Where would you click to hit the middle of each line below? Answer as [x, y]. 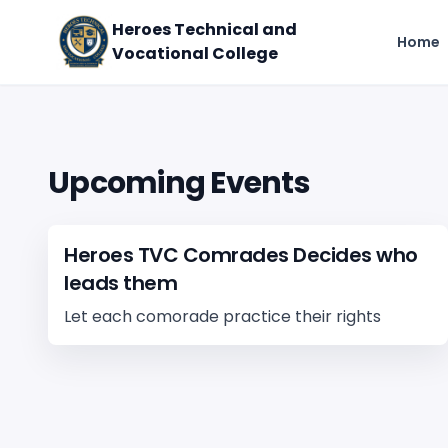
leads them [120, 283]
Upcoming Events [179, 183]
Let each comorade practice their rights [222, 316]
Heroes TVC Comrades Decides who [241, 255]
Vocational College [195, 53]
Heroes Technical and [204, 29]
